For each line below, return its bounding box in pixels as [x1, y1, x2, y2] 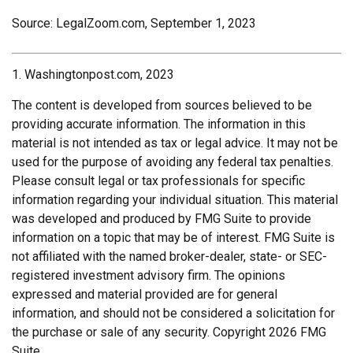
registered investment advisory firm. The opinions [12, 267, 285, 283]
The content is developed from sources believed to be [12, 97, 312, 113]
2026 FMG [269, 324, 326, 340]
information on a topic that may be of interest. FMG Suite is [12, 229, 335, 245]
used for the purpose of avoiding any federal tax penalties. [12, 154, 333, 169]
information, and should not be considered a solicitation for [12, 305, 335, 321]
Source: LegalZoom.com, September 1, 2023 [12, 15, 256, 31]
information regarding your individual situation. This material [12, 191, 338, 207]
